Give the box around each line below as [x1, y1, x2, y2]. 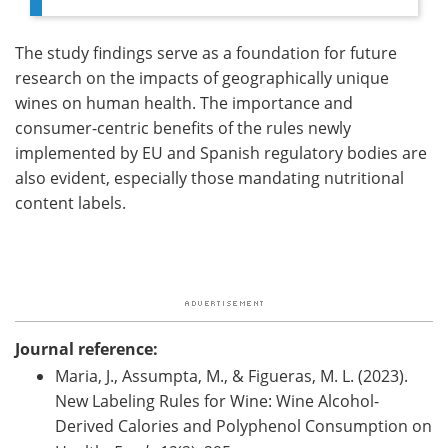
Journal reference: [15, 338, 158, 361]
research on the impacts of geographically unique [15, 67, 389, 90]
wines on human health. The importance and [15, 92, 353, 115]
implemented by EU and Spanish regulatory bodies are [15, 142, 427, 165]
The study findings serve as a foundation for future [15, 42, 397, 65]
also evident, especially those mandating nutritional [15, 167, 404, 190]
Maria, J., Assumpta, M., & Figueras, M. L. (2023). [55, 365, 408, 388]
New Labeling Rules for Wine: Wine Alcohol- [55, 390, 379, 413]
